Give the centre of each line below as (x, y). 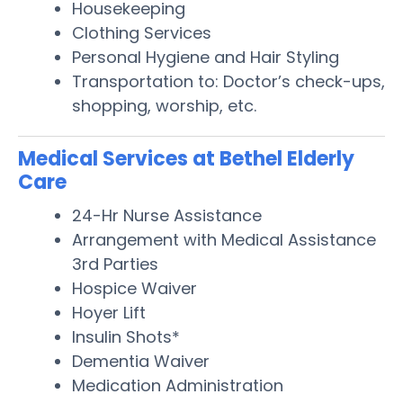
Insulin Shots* (126, 336)
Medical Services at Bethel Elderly (186, 158)
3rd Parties (115, 264)
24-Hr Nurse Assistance (167, 215)
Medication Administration (178, 385)
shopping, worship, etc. (164, 105)
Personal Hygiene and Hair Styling (206, 57)
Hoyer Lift (109, 312)
